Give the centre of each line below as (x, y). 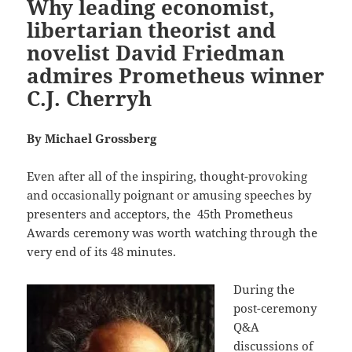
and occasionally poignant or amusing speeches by (169, 194)
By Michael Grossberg (92, 138)
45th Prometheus (246, 213)
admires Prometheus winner (176, 75)
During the (264, 289)
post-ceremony (275, 308)
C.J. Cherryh (96, 98)
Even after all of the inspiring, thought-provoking (167, 176)
